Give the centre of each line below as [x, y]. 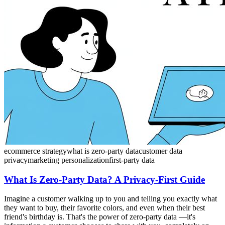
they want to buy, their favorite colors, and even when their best [104, 208]
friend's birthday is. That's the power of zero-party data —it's [100, 217]
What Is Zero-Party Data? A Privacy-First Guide [104, 179]
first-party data [132, 160]
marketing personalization [68, 160]
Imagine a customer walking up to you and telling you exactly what [110, 199]
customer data [160, 151]
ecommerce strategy [35, 151]
